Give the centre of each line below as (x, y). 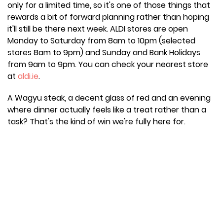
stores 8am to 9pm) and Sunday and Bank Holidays (104, 53)
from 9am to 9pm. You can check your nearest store (108, 65)
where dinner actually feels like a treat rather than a (107, 110)
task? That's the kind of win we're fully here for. (96, 122)
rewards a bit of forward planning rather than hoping (108, 17)
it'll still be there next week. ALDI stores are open (98, 29)
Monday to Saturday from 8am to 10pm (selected (101, 41)
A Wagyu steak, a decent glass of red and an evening (109, 98)
